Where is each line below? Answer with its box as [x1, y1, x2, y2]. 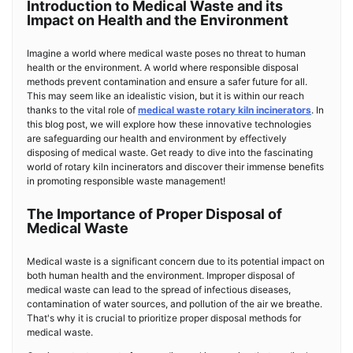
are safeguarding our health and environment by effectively [27, 132, 287, 144]
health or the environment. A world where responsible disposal [27, 61, 299, 73]
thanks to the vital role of [27, 104, 138, 116]
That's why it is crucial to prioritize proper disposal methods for [27, 312, 301, 324]
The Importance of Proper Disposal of [27, 206, 282, 222]
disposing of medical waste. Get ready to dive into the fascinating [27, 147, 313, 158]
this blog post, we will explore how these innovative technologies [27, 118, 311, 130]
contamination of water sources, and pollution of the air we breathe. [27, 298, 322, 310]
